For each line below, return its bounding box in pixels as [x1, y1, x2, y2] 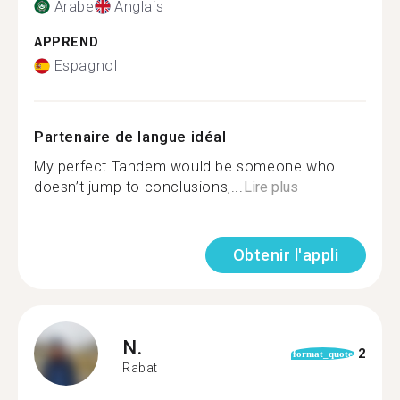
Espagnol [54, 57, 118, 74]
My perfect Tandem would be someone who [34, 158, 336, 175]
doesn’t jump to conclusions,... [34, 179, 244, 196]
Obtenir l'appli [232, 246, 338, 264]
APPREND [34, 34, 99, 50]
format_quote [292, 348, 353, 359]
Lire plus [243, 179, 298, 196]
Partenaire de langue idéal [34, 128, 227, 146]
